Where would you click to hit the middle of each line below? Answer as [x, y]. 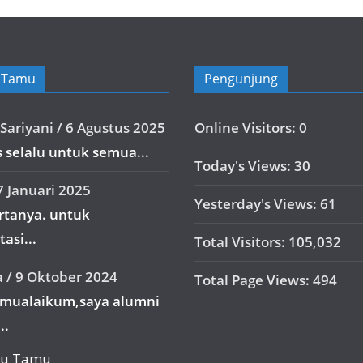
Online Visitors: [247, 128]
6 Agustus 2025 [115, 128]
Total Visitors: [241, 242]
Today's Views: [244, 166]
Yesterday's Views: [257, 204]
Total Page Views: [254, 280]
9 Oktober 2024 [66, 277]
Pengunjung [241, 79]
